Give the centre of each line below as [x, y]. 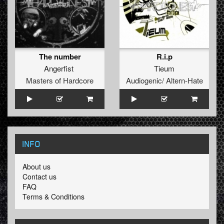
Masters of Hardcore [60, 80]
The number [60, 57]
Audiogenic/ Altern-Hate [164, 80]
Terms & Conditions [53, 197]
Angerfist [59, 68]
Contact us [39, 177]
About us [36, 167]
